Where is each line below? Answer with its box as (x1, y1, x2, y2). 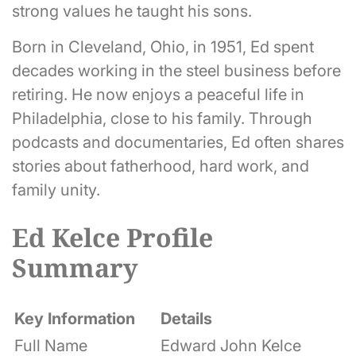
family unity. (12, 180, 100, 199)
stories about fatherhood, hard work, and (12, 156, 309, 176)
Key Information (14, 308, 135, 328)
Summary (12, 250, 138, 285)
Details (161, 308, 212, 328)
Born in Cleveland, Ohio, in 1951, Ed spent (12, 37, 314, 56)
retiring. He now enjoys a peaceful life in (12, 84, 304, 104)
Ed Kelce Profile (12, 220, 213, 255)
